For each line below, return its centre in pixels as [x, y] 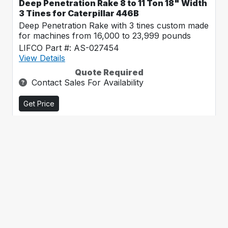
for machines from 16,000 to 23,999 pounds [105, 36]
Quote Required [109, 72]
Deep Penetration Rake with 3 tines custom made [114, 25]
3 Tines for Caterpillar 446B [79, 13]
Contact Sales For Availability [88, 82]
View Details [42, 58]
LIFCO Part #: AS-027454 [69, 48]
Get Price [39, 104]
